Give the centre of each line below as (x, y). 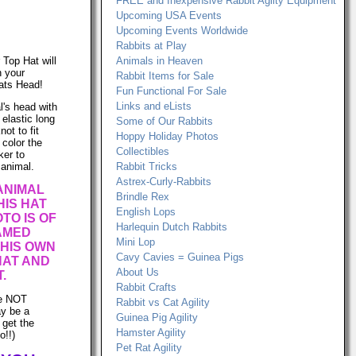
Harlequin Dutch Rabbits (172, 227)
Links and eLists (154, 106)
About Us (137, 272)
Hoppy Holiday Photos (167, 136)
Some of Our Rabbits (164, 121)
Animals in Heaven (159, 61)
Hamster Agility (151, 333)
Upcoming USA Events (169, 15)
